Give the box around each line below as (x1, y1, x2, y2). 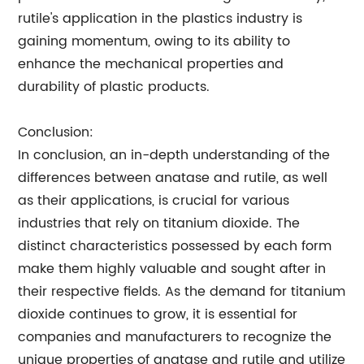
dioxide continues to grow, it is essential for (18, 303, 298, 325)
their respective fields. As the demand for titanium (18, 280, 346, 302)
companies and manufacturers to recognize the (18, 326, 332, 348)
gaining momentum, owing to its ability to (18, 30, 291, 52)
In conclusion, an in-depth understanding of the (18, 144, 331, 166)
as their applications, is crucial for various (18, 189, 290, 211)
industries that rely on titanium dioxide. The (18, 212, 301, 234)
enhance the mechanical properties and (18, 53, 284, 75)
